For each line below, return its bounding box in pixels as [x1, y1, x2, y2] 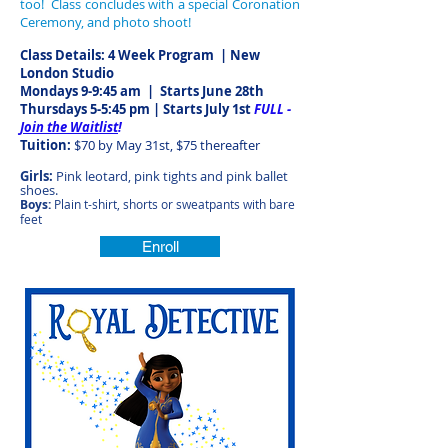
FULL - [254, 100, 291, 118]
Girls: [20, 167, 56, 185]
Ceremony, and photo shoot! [20, 13, 191, 31]
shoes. [20, 181, 61, 199]
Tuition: [20, 136, 71, 154]
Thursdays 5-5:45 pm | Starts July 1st [20, 100, 254, 118]
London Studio [20, 64, 114, 82]
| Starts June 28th [147, 82, 264, 100]
